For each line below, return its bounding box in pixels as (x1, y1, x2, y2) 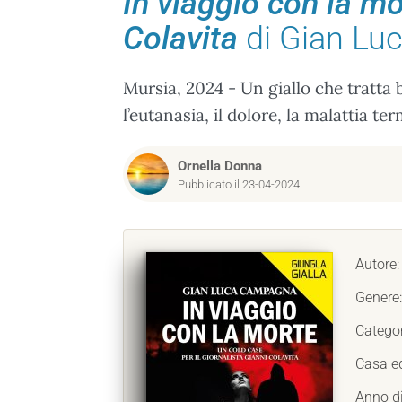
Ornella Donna (178, 158, 262, 174)
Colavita (123, 20, 238, 57)
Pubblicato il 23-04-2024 (178, 178, 300, 191)
